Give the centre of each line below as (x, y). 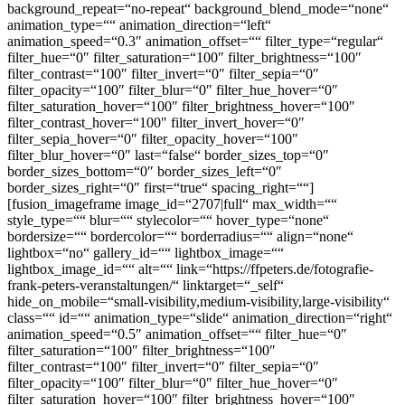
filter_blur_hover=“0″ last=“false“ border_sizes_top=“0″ (168, 155)
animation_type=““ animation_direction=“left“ (139, 24)
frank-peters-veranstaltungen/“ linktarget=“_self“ (146, 285)
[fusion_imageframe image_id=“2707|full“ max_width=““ (172, 203)
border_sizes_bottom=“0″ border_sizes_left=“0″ (145, 171)
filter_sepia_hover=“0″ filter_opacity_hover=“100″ (153, 138)
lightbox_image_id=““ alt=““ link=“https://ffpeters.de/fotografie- (190, 268)
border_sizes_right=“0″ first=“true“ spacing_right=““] (160, 187)
